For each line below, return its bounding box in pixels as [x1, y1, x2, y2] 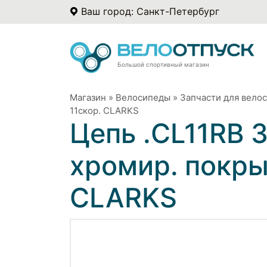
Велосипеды [116, 91, 170, 103]
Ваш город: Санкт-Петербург [81, 5, 219, 17]
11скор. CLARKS [70, 104, 139, 116]
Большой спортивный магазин [117, 60, 209, 68]
